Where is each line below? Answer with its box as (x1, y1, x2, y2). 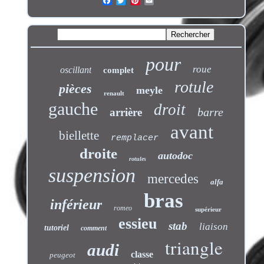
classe (130, 249, 153, 259)
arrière (110, 105, 143, 118)
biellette (58, 128, 99, 143)
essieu (118, 214, 157, 232)
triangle (164, 235, 223, 260)
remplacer (110, 133, 159, 143)
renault (103, 89, 124, 97)
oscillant (60, 64, 92, 75)
